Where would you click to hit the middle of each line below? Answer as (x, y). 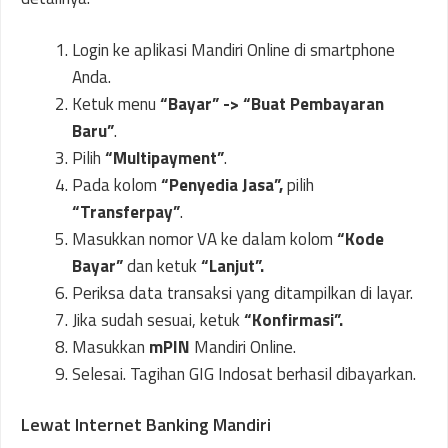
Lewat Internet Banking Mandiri (146, 424)
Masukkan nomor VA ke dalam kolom (204, 239)
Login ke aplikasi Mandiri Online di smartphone (233, 50)
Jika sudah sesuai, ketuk (156, 320)
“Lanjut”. (232, 266)
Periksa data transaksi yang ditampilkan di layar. (242, 293)
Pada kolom (116, 185)
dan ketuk (162, 266)
